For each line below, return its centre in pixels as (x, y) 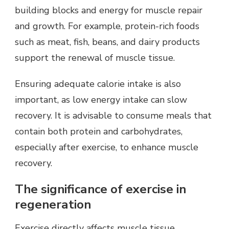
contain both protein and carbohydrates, (99, 132)
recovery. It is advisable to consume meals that (113, 116)
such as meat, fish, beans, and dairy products (107, 42)
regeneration (53, 205)
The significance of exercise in (100, 189)
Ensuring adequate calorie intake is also (98, 84)
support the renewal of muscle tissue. (95, 58)
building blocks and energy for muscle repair (109, 10)
